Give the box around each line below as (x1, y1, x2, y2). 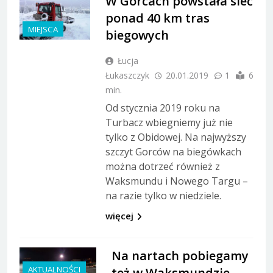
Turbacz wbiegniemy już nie (105, 115, 233, 129)
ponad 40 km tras (105, 9, 210, 26)
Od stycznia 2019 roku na (105, 101, 220, 115)
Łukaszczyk (105, 69, 149, 81)
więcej (105, 209, 133, 222)
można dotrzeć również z (105, 159, 220, 173)
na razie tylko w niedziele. (105, 188, 221, 202)
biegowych (105, 26, 169, 43)
